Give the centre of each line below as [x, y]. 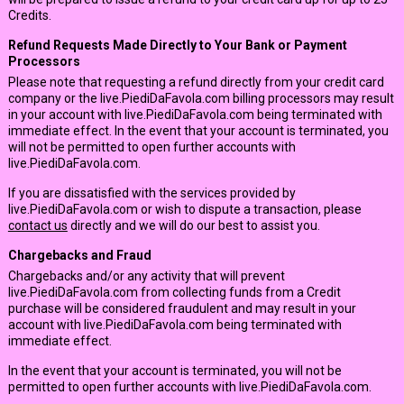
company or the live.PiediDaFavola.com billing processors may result [201, 98]
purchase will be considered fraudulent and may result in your [182, 308]
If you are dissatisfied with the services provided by [151, 193]
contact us [37, 225]
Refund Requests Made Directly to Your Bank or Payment [177, 45]
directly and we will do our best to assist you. [193, 225]
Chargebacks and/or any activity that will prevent [146, 276]
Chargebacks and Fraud [79, 255]
